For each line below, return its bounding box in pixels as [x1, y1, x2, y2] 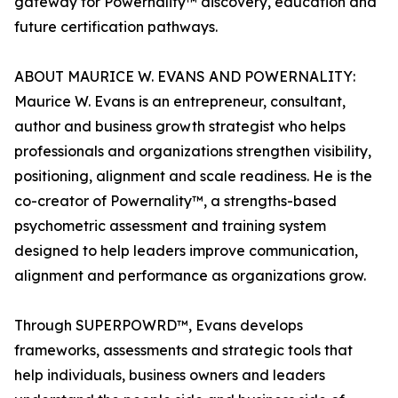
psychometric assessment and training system [14, 217, 326, 235]
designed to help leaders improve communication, [14, 242, 358, 260]
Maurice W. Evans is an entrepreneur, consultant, [14, 92, 346, 111]
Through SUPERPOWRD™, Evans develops [14, 316, 303, 335]
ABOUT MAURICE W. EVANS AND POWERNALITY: [14, 68, 355, 86]
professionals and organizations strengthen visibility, [14, 142, 371, 161]
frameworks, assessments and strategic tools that [14, 341, 353, 360]
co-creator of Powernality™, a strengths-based [14, 192, 337, 211]
